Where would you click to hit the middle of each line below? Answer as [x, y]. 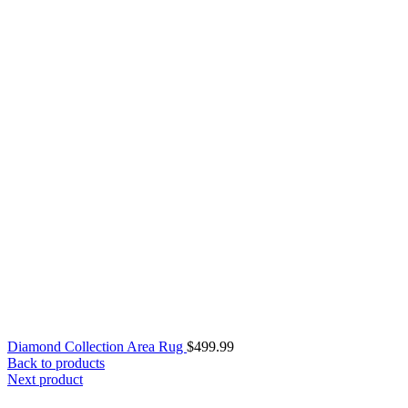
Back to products [56, 362]
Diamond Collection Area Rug [97, 346]
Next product [45, 379]
